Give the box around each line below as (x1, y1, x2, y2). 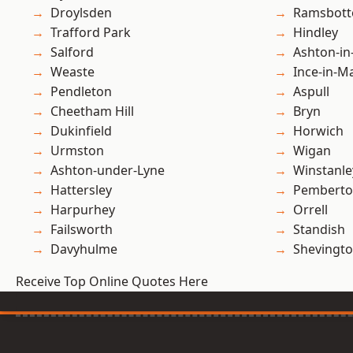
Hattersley (50, 181, 112, 199)
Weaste (50, 63, 95, 81)
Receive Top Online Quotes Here (16, 273, 208, 291)
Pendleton (50, 83, 112, 101)
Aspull (293, 83, 329, 101)
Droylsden (50, 4, 112, 22)
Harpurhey (50, 201, 115, 219)
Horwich (293, 122, 344, 140)
